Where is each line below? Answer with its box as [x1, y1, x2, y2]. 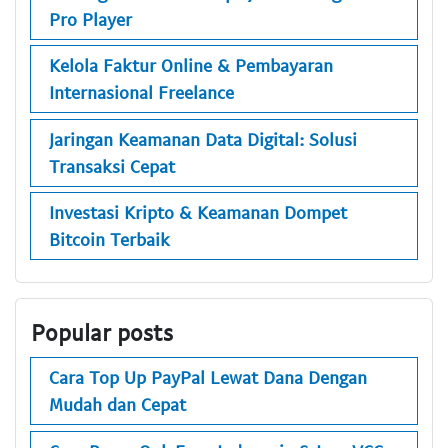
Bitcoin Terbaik [49, 228, 170, 251]
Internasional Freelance [49, 81, 234, 104]
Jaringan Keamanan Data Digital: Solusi [49, 127, 357, 150]
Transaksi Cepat [49, 154, 175, 177]
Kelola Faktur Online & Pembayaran [49, 54, 333, 77]
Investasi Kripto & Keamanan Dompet [49, 201, 347, 224]
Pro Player [49, 7, 132, 30]
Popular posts [31, 317, 173, 346]
